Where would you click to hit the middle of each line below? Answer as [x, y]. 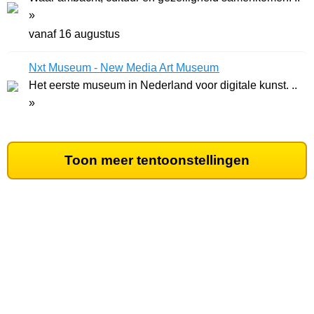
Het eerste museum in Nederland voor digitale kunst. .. [163, 86]
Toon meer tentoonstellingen [157, 161]
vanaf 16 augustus [74, 34]
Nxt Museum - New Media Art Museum [124, 68]
